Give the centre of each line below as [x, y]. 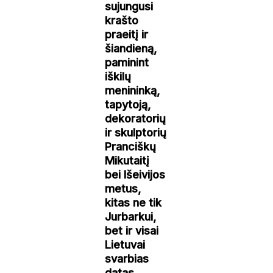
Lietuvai [125, 244]
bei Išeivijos [135, 174]
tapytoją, [128, 104]
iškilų [118, 76]
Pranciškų [131, 146]
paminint [127, 62]
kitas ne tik [133, 202]
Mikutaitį [127, 160]
